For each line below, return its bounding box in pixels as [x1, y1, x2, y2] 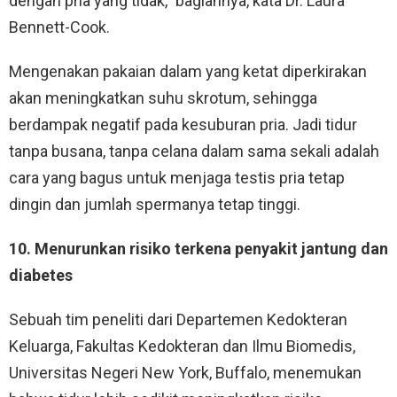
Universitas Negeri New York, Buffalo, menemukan [9, 363, 362, 383]
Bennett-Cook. [9, 18, 110, 37]
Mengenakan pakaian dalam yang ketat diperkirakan [9, 62, 367, 82]
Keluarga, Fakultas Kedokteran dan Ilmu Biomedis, [9, 337, 355, 356]
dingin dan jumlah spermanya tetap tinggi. [9, 195, 300, 214]
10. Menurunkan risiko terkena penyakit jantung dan [9, 239, 388, 259]
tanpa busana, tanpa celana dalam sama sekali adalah [9, 142, 379, 161]
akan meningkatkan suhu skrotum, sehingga [9, 89, 317, 108]
